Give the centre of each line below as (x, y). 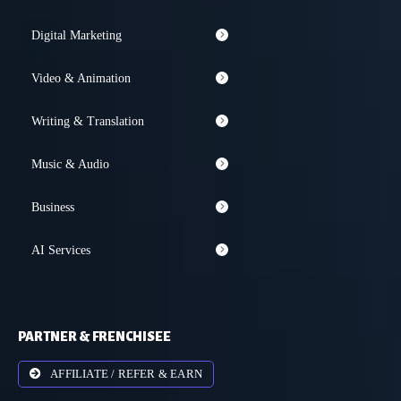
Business (53, 207)
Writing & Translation (88, 121)
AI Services (61, 250)
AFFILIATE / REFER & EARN (127, 374)
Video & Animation (81, 78)
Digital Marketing (77, 35)
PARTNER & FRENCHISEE (94, 336)
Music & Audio (70, 164)
